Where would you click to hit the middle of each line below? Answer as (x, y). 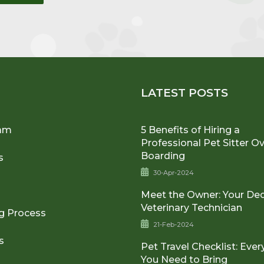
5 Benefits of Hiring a (191, 130)
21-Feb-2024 (174, 224)
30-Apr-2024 (174, 172)
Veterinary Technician (192, 207)
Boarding (163, 156)
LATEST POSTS (185, 93)
